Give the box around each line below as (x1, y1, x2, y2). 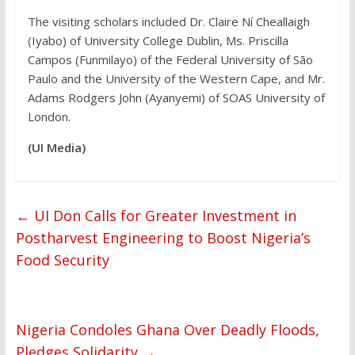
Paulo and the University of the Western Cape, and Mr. (27, 71, 325, 87)
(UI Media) (27, 139, 86, 156)
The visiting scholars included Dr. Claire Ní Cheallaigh (27, 13, 310, 30)
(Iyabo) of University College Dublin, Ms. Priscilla (27, 32, 288, 49)
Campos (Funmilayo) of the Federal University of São (27, 52, 313, 68)
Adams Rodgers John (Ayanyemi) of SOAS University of (27, 90, 325, 106)
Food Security (15, 250, 109, 270)
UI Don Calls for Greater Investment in (29, 206, 296, 226)
